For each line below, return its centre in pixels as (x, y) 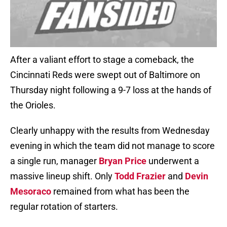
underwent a (173, 161)
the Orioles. (33, 105)
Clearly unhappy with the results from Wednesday (110, 131)
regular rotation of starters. (64, 207)
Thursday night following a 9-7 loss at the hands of (111, 90)
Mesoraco (31, 192)
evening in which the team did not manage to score (112, 146)
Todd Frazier (140, 176)
